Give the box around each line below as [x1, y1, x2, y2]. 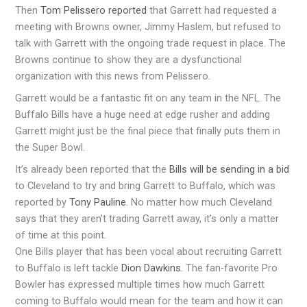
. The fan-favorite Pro [181, 261, 278, 274]
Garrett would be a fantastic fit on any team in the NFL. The [15, 91, 282, 104]
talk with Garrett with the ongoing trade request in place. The [15, 36, 286, 49]
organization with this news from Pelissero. [15, 69, 211, 82]
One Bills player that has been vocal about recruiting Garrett [15, 245, 282, 258]
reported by [15, 195, 70, 208]
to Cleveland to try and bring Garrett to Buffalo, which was [15, 179, 276, 192]
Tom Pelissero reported [40, 3, 147, 16]
